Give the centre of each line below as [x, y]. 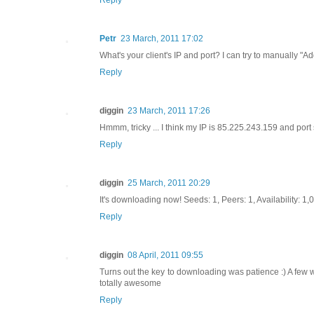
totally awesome [130, 283]
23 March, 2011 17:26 [169, 110]
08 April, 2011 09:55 [165, 255]
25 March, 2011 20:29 [169, 183]
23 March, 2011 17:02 [162, 38]
